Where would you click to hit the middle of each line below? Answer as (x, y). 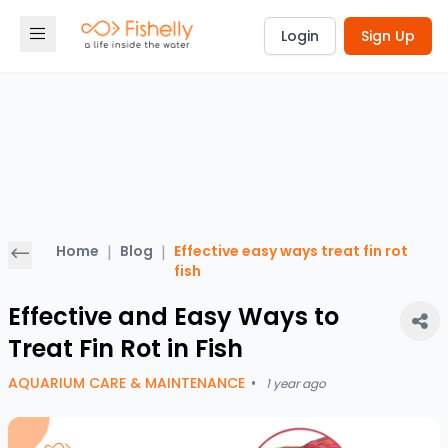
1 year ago (296, 383)
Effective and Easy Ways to (173, 316)
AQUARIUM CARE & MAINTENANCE (126, 383)
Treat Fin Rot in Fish (125, 348)
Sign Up (388, 36)
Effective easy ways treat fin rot (291, 251)
